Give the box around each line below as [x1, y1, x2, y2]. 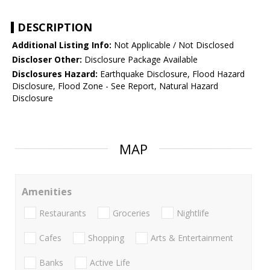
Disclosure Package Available [82, 54, 198, 66]
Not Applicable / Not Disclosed [111, 39, 234, 51]
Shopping [88, 231, 124, 243]
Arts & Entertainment [151, 231, 233, 243]
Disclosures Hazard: [12, 68, 98, 80]
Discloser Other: [12, 54, 82, 66]
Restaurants [39, 207, 86, 219]
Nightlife [177, 207, 209, 219]
